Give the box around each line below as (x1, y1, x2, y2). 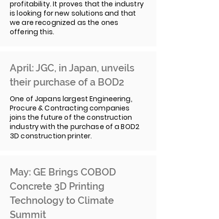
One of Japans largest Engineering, (10, 94, 132, 104)
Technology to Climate (10, 195, 114, 206)
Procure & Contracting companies (10, 103, 130, 113)
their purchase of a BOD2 (10, 76, 124, 88)
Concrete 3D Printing (10, 180, 105, 192)
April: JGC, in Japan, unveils (10, 62, 134, 74)
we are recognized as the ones (10, 18, 119, 27)
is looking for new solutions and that (10, 8, 136, 18)
